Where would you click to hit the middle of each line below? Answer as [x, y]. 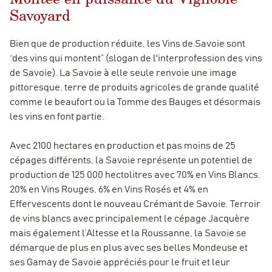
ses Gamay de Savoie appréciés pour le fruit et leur [120, 262]
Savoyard [40, 16]
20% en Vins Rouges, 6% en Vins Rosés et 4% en [109, 189]
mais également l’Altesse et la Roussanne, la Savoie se [128, 233]
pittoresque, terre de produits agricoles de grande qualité [134, 87]
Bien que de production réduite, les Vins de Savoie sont [127, 43]
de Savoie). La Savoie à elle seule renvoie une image [123, 73]
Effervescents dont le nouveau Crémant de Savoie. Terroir [135, 204]
